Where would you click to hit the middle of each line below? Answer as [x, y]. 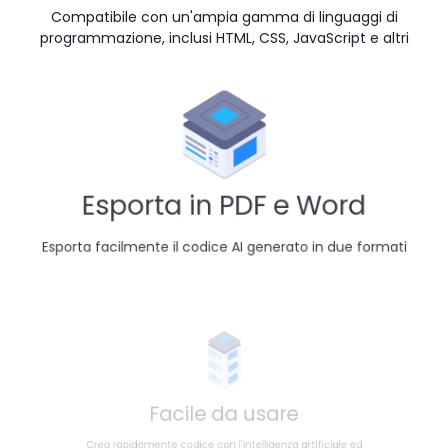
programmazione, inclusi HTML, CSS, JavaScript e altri [224, 38]
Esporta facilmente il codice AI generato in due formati [224, 251]
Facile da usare [224, 418]
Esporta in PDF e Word [224, 208]
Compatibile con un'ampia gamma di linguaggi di [224, 17]
